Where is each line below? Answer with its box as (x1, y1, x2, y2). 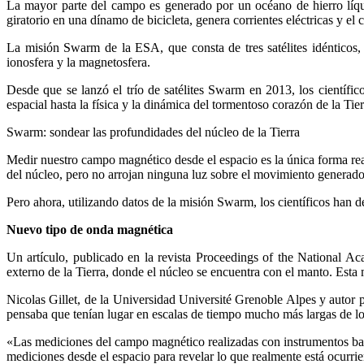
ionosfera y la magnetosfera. (6, 55, 150, 70)
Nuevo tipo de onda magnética (6, 223, 173, 237)
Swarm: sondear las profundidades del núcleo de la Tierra (6, 125, 300, 140)
